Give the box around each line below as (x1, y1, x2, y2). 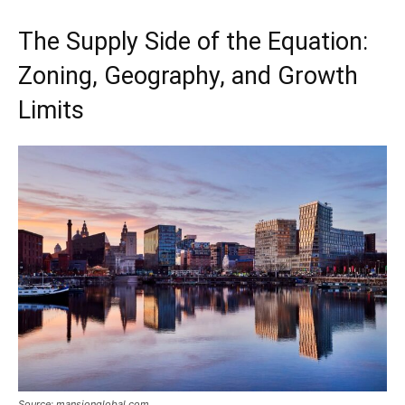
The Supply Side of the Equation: (18, 26, 368, 56)
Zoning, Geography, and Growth (18, 61, 358, 90)
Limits (18, 95, 84, 125)
